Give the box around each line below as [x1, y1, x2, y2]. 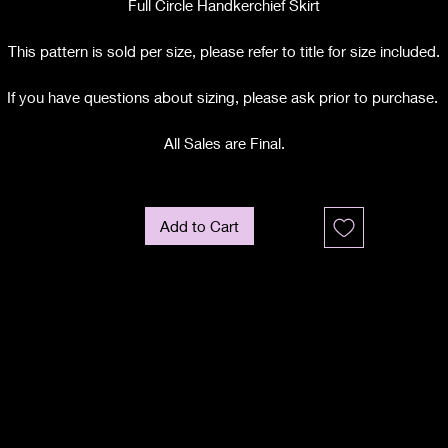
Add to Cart [160, 217, 240, 235]
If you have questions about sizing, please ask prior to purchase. [6, 88, 442, 106]
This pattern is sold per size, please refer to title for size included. [8, 42, 440, 60]
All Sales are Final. [163, 134, 285, 152]
